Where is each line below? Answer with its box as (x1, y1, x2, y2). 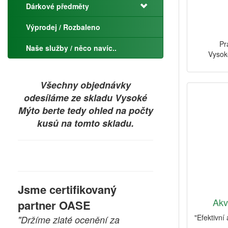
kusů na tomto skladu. (37, 117, 134, 130)
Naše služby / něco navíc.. (26, 43, 117, 53)
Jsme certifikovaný (18, 181, 117, 197)
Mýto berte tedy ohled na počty (18, 104, 153, 117)
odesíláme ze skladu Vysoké (24, 91, 147, 104)
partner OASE (18, 197, 91, 213)
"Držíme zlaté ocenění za (18, 213, 120, 226)
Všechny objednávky (40, 78, 131, 92)
